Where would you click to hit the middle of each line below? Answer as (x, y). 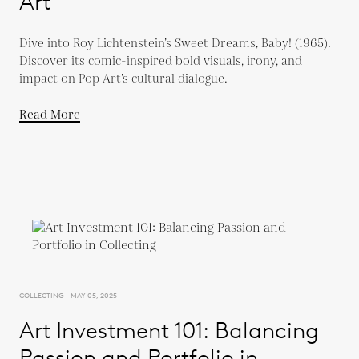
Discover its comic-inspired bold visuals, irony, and (161, 61)
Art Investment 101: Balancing (169, 330)
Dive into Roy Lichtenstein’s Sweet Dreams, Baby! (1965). (175, 43)
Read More (50, 115)
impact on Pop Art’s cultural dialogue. (123, 79)
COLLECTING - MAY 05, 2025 (68, 295)
